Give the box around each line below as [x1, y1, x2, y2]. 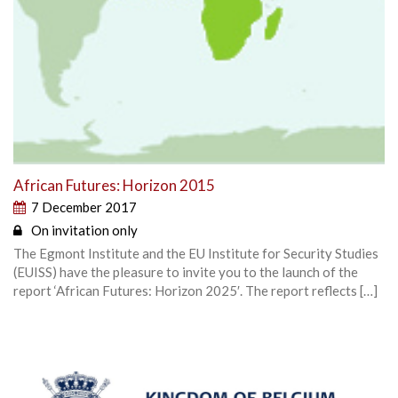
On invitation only [31, 222, 138, 239]
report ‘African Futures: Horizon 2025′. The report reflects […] [13, 283, 378, 299]
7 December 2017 [31, 199, 137, 216]
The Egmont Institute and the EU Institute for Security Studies [13, 245, 378, 262]
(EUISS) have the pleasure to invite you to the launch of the [13, 264, 358, 281]
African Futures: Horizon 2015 [13, 176, 215, 195]
